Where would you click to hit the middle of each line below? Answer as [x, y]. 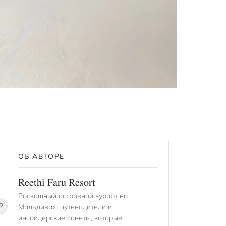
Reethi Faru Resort [57, 183]
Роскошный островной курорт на [73, 196]
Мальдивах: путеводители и [65, 207]
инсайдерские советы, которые [70, 218]
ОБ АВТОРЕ [41, 157]
